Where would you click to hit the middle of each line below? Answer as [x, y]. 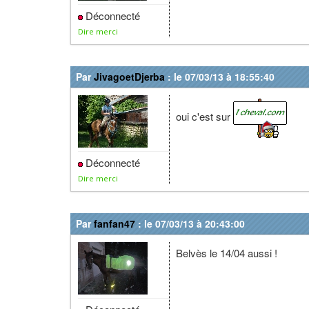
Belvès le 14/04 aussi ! [226, 253]
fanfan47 [114, 223]
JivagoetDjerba [129, 77]
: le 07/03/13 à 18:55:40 [220, 77]
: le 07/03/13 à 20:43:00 [190, 223]
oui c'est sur [203, 117]
